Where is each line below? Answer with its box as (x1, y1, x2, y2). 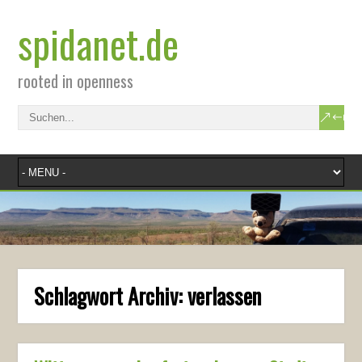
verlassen (187, 279, 262, 312)
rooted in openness (18, 69, 134, 93)
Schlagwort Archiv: (34, 279, 188, 312)
